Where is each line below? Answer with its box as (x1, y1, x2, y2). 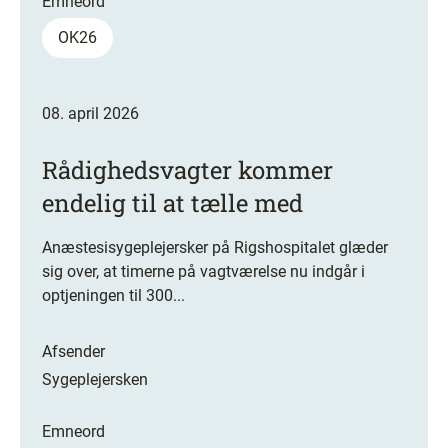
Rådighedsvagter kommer (42, 153, 333, 186)
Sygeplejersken (42, 369, 148, 389)
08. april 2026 (42, 103, 139, 123)
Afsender (42, 341, 105, 361)
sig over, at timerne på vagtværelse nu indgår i (42, 261, 365, 281)
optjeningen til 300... (42, 285, 185, 305)
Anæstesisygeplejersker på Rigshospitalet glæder (42, 237, 388, 257)
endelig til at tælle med (42, 186, 303, 219)
